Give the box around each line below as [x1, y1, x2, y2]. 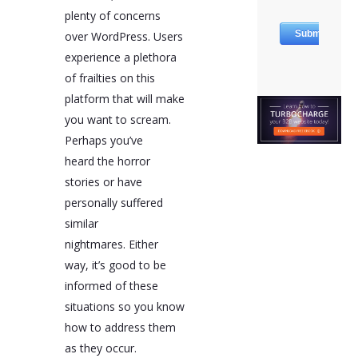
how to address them [64, 319, 176, 335]
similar [64, 215, 98, 231]
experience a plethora [64, 49, 177, 65]
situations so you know [64, 298, 185, 314]
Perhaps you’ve [64, 132, 143, 148]
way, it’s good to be [64, 257, 166, 272]
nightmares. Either [64, 236, 158, 252]
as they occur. [64, 340, 137, 356]
